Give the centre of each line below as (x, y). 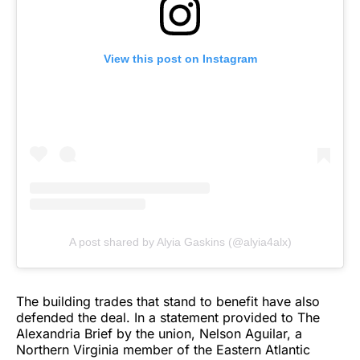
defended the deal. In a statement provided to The (168, 317)
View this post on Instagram (180, 58)
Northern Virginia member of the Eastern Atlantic (163, 349)
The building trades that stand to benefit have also (168, 301)
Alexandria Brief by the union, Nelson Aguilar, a (159, 333)
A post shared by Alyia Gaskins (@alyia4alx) (180, 241)
